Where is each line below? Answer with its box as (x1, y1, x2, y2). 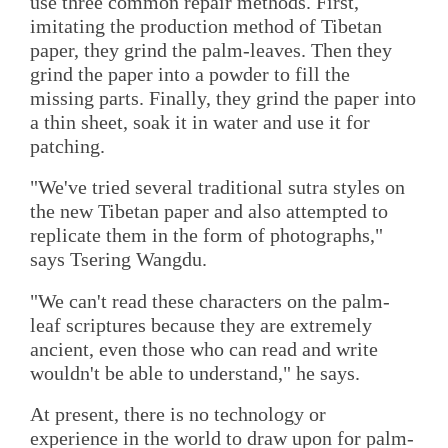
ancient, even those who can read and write (30, 337, 378, 360)
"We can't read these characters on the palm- (30, 289, 390, 312)
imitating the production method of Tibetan (30, 15, 382, 38)
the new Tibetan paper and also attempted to (30, 200, 388, 223)
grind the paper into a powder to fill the (30, 63, 350, 86)
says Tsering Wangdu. (30, 248, 207, 271)
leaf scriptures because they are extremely (30, 313, 372, 336)
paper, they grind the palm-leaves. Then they (30, 39, 392, 62)
